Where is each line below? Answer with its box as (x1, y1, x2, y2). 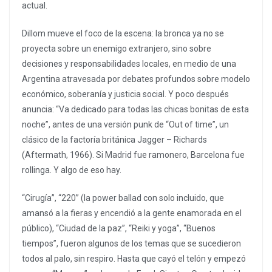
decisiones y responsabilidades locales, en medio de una (22, 59, 236, 69)
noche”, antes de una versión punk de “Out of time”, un (22, 120, 229, 130)
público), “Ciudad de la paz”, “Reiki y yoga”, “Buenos (22, 223, 216, 234)
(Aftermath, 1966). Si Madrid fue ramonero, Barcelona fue (22, 150, 245, 160)
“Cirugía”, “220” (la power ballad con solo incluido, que (22, 193, 224, 203)
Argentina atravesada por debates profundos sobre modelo (22, 74, 250, 84)
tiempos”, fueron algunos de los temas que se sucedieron (22, 239, 241, 249)
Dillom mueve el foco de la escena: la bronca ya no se (22, 29, 224, 39)
